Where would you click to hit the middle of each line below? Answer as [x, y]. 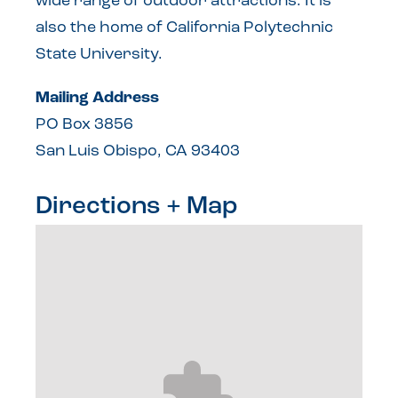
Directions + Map [137, 207]
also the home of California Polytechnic [184, 28]
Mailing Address [97, 99]
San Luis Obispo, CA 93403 [138, 152]
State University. [99, 55]
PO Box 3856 [84, 125]
